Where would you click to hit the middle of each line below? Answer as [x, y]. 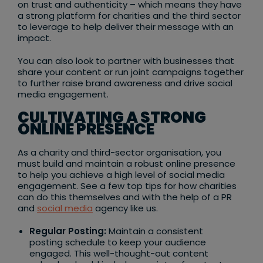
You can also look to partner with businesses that [126, 61]
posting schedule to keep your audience [118, 242]
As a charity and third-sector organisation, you [119, 153]
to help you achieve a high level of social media [121, 175]
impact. [36, 38]
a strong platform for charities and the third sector [129, 16]
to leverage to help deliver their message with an [126, 27]
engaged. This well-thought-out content [119, 254]
